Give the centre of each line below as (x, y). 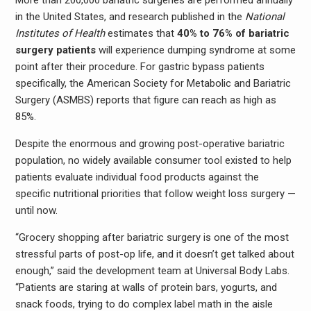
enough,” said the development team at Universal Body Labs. (152, 271)
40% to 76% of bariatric (233, 34)
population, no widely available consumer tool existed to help (153, 161)
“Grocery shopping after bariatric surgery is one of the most (152, 238)
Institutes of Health (60, 34)
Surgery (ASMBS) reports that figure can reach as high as (145, 100)
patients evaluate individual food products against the (137, 177)
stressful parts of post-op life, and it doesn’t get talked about (154, 254)
